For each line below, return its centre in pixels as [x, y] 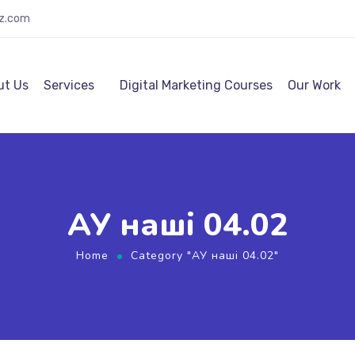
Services [69, 85]
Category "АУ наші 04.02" [205, 256]
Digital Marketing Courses [196, 85]
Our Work [314, 85]
